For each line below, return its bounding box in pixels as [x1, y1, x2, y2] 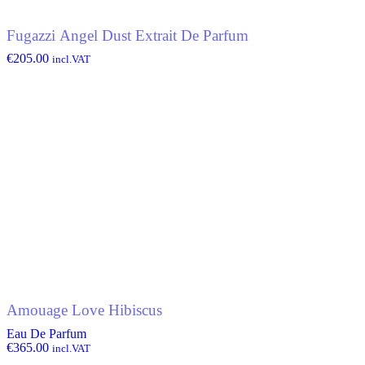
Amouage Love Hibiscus [7, 301, 162, 319]
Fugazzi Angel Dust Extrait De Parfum [7, 27, 248, 45]
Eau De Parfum [7, 326, 86, 341]
